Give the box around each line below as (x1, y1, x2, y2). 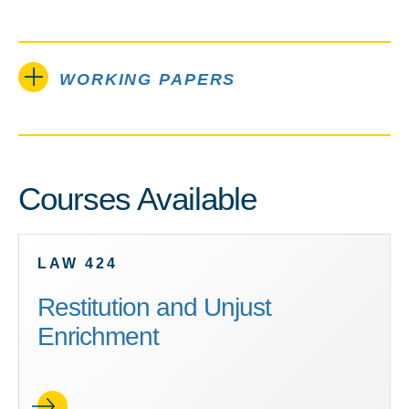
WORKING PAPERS (59, 70, 236, 89)
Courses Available (18, 181, 257, 216)
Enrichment (37, 322, 159, 351)
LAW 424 (37, 256, 118, 271)
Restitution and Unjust (37, 293, 271, 321)
